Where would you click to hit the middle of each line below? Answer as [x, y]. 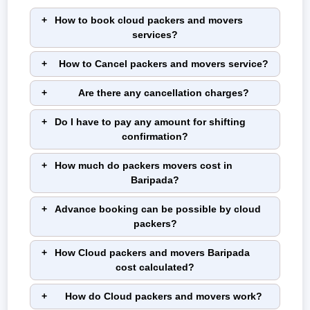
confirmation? [155, 137]
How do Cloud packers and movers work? [164, 297]
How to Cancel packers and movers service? [164, 64]
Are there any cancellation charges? [164, 93]
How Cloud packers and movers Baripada [152, 253]
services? [155, 35]
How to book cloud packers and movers [149, 20]
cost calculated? [155, 267]
